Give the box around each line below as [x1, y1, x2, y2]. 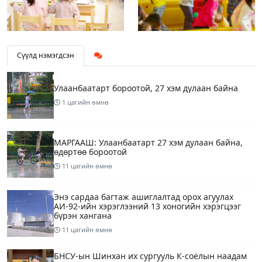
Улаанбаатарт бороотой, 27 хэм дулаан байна [54, 82, 238, 94]
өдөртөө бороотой [54, 146, 127, 158]
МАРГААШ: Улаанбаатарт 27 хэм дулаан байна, [54, 137, 243, 149]
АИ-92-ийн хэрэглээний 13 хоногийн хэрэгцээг [54, 201, 241, 212]
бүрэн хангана [54, 210, 112, 222]
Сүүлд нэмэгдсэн [17, 50, 74, 61]
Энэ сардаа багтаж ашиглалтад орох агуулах [54, 191, 233, 203]
